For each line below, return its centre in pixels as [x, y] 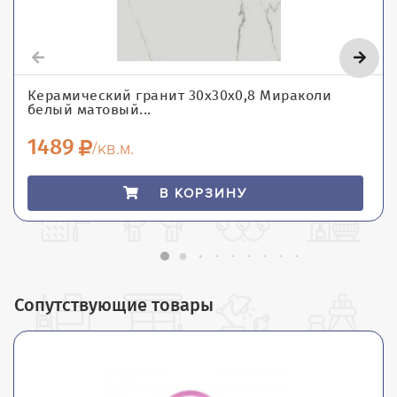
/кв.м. [113, 148]
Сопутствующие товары [114, 304]
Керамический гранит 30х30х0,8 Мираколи [180, 95]
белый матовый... [90, 109]
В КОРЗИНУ [204, 193]
